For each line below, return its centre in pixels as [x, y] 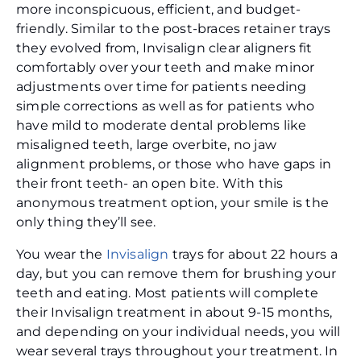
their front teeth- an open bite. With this [150, 184]
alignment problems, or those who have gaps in [174, 164]
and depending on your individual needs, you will [178, 332]
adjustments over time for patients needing [162, 87]
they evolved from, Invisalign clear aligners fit [164, 48]
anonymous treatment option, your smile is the [173, 203]
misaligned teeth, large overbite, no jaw [147, 145]
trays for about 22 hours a [253, 255]
